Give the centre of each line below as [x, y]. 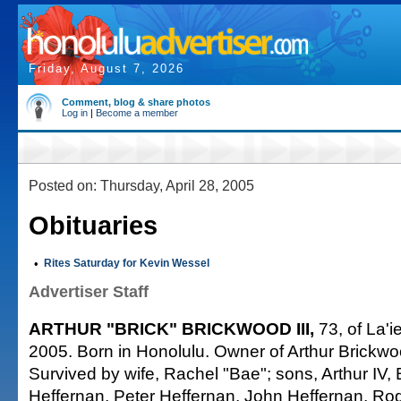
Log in [75, 113]
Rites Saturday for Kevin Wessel [127, 263]
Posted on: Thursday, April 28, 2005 [141, 185]
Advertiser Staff [89, 292]
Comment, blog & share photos [136, 102]
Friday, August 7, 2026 [107, 68]
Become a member [137, 113]
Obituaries [93, 226]
